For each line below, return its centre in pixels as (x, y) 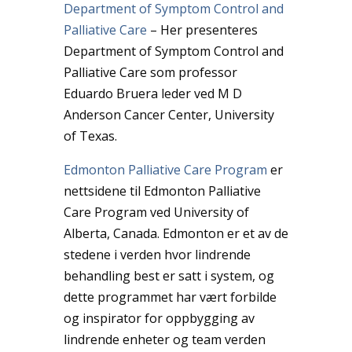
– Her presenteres (202, 29)
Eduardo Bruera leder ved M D (152, 93)
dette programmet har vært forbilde (170, 297)
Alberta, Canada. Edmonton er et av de (176, 233)
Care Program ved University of (156, 212)
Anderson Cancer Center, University (169, 114)
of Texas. (90, 136)
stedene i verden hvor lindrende (157, 254)
